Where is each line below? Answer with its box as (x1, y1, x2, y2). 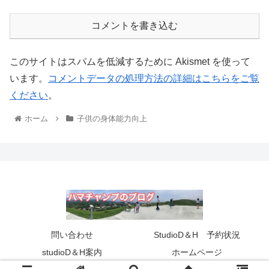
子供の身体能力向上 (76, 114, 147, 124)
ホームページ (172, 247, 222, 258)
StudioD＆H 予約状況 (154, 230, 240, 240)
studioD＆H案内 (42, 247, 102, 258)
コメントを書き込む (91, 20, 178, 31)
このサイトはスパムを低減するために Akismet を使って (10, 56, 250, 67)
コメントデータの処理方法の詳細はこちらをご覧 (48, 73, 259, 84)
